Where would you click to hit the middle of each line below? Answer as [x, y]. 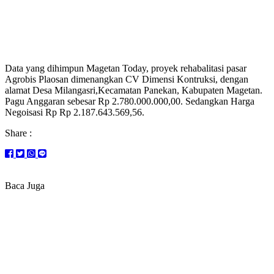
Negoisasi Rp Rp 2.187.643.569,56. [75, 112]
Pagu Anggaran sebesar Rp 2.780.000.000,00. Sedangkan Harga [130, 101]
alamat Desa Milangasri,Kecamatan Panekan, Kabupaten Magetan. [134, 90]
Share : [18, 133]
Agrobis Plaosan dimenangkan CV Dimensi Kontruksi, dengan [127, 79]
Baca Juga [25, 185]
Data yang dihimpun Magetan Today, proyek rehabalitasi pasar [126, 68]
